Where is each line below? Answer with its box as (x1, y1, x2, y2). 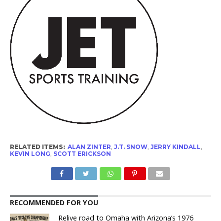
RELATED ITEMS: (9, 143, 65, 151)
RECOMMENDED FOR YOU (9, 198, 98, 208)
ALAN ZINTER (67, 143, 111, 151)
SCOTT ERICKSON (53, 150, 111, 158)
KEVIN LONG (9, 150, 50, 158)
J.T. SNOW (113, 143, 147, 151)
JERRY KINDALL (150, 143, 201, 151)
